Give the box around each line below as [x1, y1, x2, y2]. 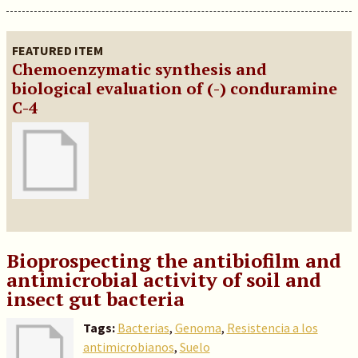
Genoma [174, 320, 221, 336]
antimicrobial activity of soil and [6, 267, 321, 292]
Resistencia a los [226, 320, 318, 336]
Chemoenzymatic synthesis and [11, 58, 267, 80]
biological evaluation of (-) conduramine [11, 78, 337, 99]
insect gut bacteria [6, 286, 185, 312]
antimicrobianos [82, 339, 174, 355]
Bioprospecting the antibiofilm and [6, 248, 341, 273]
